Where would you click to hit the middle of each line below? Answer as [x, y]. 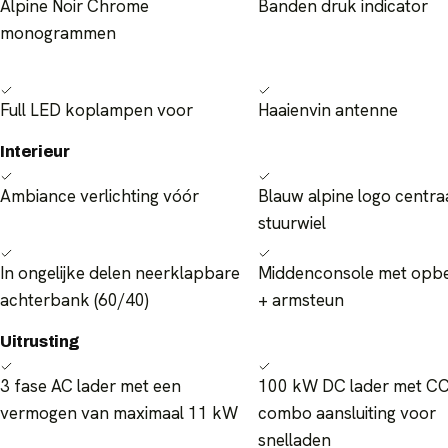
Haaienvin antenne [328, 110]
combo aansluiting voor [347, 413]
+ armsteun [301, 300]
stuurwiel [292, 223]
